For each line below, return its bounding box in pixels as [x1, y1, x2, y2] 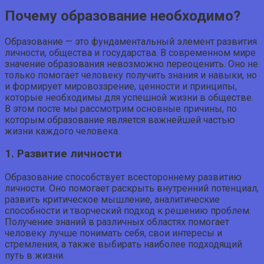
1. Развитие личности [5, 147, 122, 161]
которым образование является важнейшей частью [5, 114, 235, 126]
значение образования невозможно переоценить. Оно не [5, 58, 258, 70]
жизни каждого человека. [5, 125, 120, 137]
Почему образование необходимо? [5, 7, 240, 24]
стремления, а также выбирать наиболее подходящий [5, 238, 242, 250]
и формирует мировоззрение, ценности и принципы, [5, 80, 237, 92]
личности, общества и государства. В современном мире [5, 47, 256, 58]
